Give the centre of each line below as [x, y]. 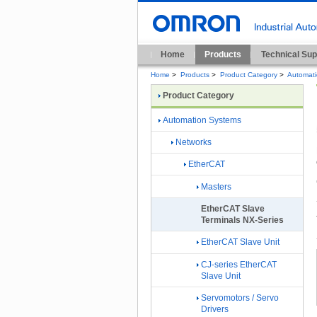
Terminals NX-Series [242, 220]
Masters [216, 186]
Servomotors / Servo [240, 298]
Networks [194, 142]
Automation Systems [202, 120]
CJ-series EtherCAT [239, 264]
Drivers [215, 310]
